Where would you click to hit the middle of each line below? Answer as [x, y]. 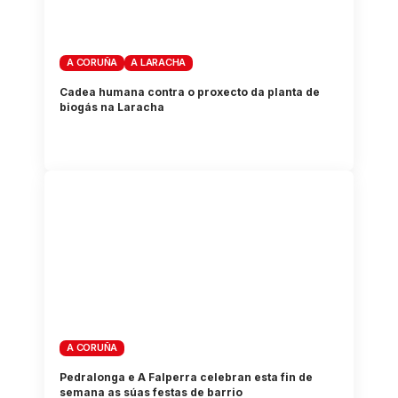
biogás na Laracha [112, 107]
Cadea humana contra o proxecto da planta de [190, 92]
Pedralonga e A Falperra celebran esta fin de [187, 377]
